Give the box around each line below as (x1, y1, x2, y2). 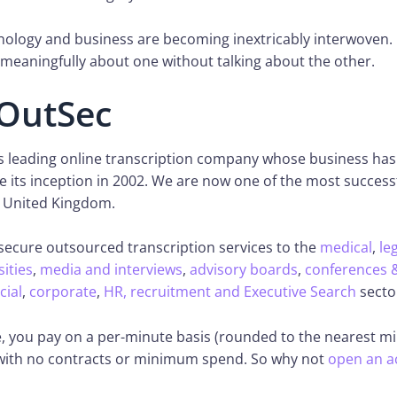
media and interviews (40, 260, 183, 280)
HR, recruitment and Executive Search (104, 282, 356, 302)
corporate (29, 282, 97, 302)
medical (320, 237, 372, 258)
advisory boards (190, 260, 298, 280)
